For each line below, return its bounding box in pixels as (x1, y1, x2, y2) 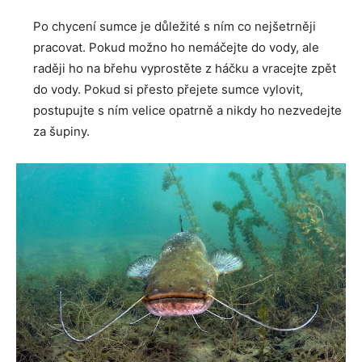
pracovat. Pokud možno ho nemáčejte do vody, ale (33, 40, 319, 56)
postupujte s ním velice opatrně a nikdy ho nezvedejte (33, 103, 342, 119)
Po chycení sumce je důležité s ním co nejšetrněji (33, 19, 316, 35)
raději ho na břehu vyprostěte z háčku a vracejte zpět (33, 61, 336, 77)
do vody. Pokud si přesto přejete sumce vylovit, (33, 82, 303, 98)
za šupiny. (33, 124, 90, 140)
